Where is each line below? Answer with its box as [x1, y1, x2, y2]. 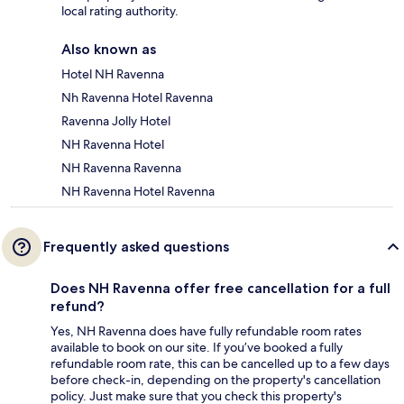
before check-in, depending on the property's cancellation [50, 371, 381, 388]
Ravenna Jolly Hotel [61, 112, 170, 129]
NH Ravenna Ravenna [61, 159, 181, 176]
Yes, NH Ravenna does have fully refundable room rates [50, 322, 362, 339]
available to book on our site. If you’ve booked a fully [50, 338, 343, 355]
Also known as [61, 40, 156, 58]
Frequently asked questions [43, 237, 229, 255]
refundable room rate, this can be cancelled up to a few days [50, 354, 390, 372]
